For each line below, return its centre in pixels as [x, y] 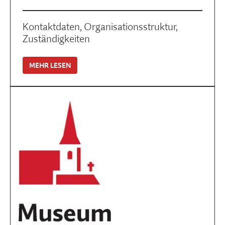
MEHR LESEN [50, 65]
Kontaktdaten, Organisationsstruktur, [100, 26]
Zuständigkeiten [56, 38]
